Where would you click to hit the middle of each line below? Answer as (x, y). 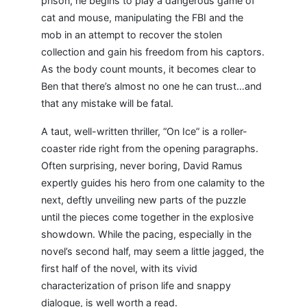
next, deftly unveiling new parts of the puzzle (144, 200)
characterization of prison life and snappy (136, 285)
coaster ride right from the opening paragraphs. (150, 148)
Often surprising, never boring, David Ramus (142, 165)
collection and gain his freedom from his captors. (153, 52)
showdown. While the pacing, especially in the (146, 234)
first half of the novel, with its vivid (119, 268)
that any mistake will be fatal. (107, 103)
